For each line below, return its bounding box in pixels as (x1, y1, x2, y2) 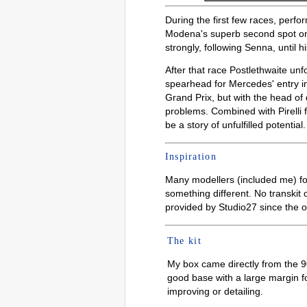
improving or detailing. (167, 286, 263, 297)
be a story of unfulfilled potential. (164, 119, 306, 130)
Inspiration (164, 151, 217, 162)
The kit (167, 236, 201, 246)
